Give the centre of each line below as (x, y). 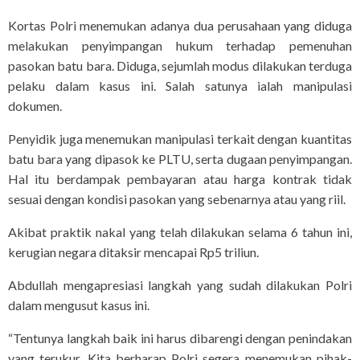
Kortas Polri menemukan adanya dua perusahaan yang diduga (180, 26)
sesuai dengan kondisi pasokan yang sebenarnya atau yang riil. (177, 199)
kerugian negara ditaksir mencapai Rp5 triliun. (133, 252)
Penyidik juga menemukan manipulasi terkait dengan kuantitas (180, 139)
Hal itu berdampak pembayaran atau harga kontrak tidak (180, 179)
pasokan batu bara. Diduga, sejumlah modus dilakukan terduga (180, 66)
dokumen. (35, 106)
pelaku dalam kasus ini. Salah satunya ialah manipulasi (180, 86)
